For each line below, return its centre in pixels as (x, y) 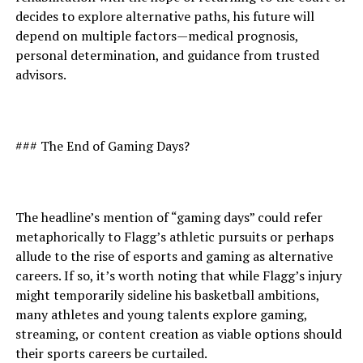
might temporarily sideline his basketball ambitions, (167, 295)
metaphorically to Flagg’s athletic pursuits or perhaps (174, 237)
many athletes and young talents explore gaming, (161, 314)
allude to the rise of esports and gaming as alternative (174, 256)
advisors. (41, 75)
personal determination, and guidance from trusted (167, 55)
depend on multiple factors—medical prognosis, (156, 36)
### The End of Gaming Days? (102, 146)
